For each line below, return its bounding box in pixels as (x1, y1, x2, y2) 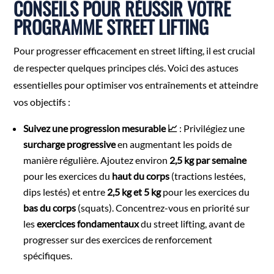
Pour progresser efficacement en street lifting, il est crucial (13, 44, 256, 56)
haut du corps (112, 169, 170, 182)
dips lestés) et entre (23, 185, 108, 198)
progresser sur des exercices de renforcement (23, 233, 213, 245)
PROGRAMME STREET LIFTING (13, 12, 209, 40)
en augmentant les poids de (116, 138, 232, 150)
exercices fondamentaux (37, 217, 139, 229)
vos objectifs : (13, 95, 71, 108)
